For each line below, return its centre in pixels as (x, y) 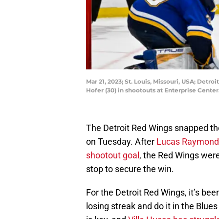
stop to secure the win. (130, 169)
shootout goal (113, 155)
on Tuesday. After (121, 142)
